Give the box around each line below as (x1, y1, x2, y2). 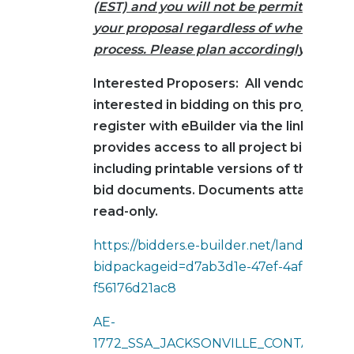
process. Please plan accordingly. (93, 42, 307, 58)
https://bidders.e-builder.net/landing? (93, 238, 330, 254)
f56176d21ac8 (93, 281, 176, 296)
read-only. (93, 204, 158, 220)
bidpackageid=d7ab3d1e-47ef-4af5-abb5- (93, 259, 351, 275)
